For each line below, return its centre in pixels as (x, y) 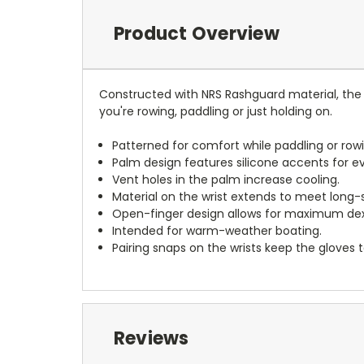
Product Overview (196, 33)
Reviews (151, 338)
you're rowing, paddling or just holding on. (216, 111)
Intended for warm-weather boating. (217, 230)
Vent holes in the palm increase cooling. (226, 179)
